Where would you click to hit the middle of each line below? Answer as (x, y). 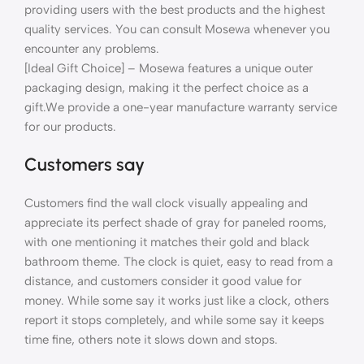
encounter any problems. (92, 48)
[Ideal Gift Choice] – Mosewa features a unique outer (169, 68)
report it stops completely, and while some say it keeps (174, 320)
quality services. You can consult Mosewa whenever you (177, 29)
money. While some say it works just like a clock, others (177, 300)
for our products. (70, 126)
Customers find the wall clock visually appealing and (166, 203)
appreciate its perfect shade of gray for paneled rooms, (175, 222)
